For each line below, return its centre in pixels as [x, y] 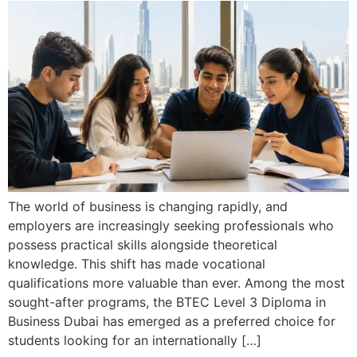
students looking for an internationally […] [135, 340]
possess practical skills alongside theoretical [143, 244]
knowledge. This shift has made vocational [137, 263]
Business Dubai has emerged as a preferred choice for [172, 321]
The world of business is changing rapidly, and [148, 206]
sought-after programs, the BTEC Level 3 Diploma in [167, 302]
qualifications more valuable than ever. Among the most [177, 282]
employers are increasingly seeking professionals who [171, 225]
